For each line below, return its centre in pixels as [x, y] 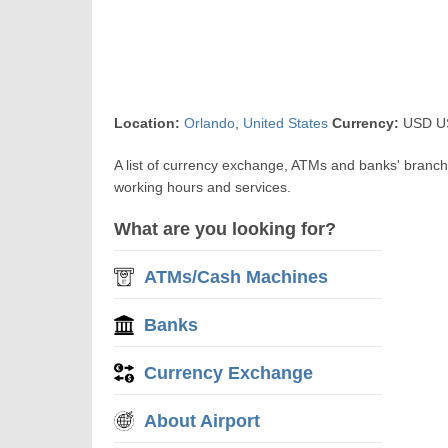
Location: [147, 123]
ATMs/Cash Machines [236, 277]
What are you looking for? [225, 229]
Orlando [210, 123]
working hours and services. [203, 187]
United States [286, 123]
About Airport [202, 421]
